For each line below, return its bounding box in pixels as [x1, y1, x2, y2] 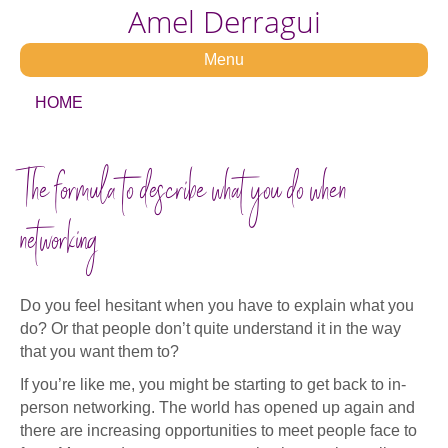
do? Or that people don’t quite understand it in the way [20, 320, 401, 337]
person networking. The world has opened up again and [20, 399, 415, 416]
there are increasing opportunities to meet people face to [20, 422, 417, 439]
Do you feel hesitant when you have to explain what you [20, 297, 414, 314]
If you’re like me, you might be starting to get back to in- [20, 376, 406, 393]
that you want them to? [20, 343, 179, 360]
